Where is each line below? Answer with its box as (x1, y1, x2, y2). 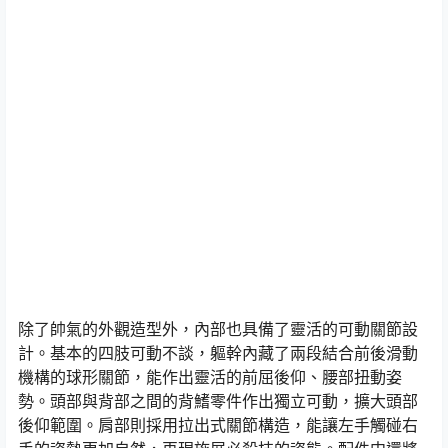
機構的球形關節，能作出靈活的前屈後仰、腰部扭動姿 (18, 367, 402, 387)
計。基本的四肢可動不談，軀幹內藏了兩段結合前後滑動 (18, 343, 418, 363)
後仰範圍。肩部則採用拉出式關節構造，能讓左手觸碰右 (18, 415, 418, 435)
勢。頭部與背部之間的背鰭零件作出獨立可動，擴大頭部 (18, 391, 418, 411)
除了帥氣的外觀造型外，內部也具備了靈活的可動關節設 (18, 319, 418, 339)
